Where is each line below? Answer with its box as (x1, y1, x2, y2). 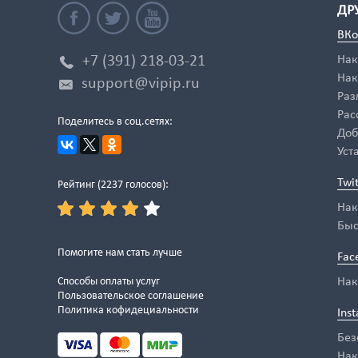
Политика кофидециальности (58, 304, 199, 316)
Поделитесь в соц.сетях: (58, 116, 173, 128)
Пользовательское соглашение (58, 290, 204, 302)
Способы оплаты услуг (58, 276, 160, 288)
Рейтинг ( (58, 179, 101, 191)
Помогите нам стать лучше (58, 247, 182, 259)
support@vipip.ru (82, 76, 200, 92)
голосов (125, 179, 162, 191)
